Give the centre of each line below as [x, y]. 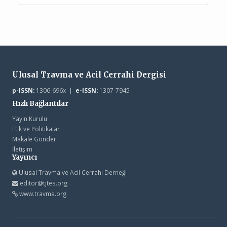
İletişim [22, 149]
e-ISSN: [86, 90]
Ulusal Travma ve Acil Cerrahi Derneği [72, 172]
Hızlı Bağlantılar [40, 103]
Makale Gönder [34, 139]
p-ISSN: [23, 90]
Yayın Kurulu [29, 118]
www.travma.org [43, 193]
